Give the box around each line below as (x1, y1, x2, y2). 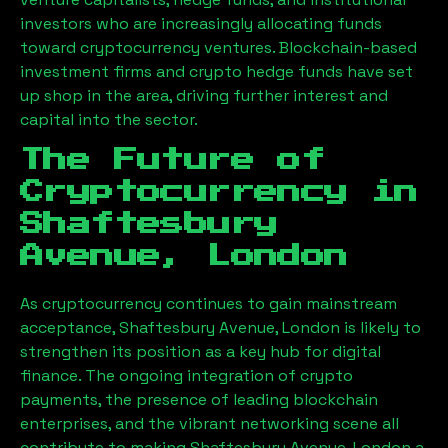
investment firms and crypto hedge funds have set (20, 61, 413, 82)
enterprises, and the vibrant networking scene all (20, 413, 399, 434)
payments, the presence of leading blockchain (20, 389, 378, 410)
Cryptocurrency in (20, 180, 418, 204)
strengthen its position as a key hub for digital (20, 341, 381, 362)
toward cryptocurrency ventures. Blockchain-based (20, 37, 417, 58)
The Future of (20, 148, 325, 172)
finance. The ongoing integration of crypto (20, 365, 353, 386)
